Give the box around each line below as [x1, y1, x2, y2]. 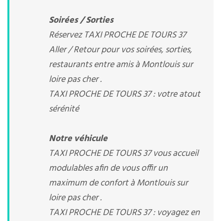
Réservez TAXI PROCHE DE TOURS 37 [49, 28, 186, 42]
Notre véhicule [49, 132, 108, 146]
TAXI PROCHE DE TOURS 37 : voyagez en [49, 206, 200, 220]
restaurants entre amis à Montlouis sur [49, 58, 193, 72]
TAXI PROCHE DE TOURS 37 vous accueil [49, 147, 198, 161]
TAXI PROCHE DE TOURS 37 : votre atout [49, 87, 200, 102]
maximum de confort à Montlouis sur [49, 176, 188, 190]
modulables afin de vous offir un [49, 161, 168, 176]
